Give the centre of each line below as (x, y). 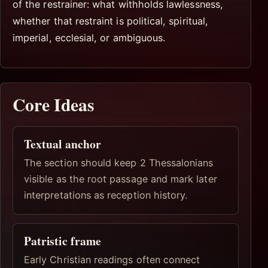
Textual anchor (63, 144)
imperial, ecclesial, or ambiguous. (89, 38)
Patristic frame (63, 241)
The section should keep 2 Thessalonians (119, 163)
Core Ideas (54, 105)
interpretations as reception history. (106, 195)
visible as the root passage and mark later (121, 179)
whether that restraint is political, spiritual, (111, 21)
